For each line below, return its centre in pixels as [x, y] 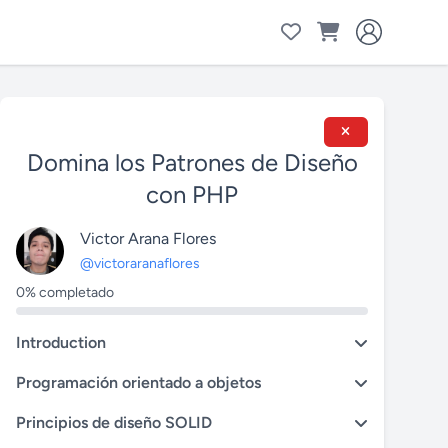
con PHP [192, 194]
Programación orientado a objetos [138, 382]
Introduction [61, 342]
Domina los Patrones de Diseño [192, 162]
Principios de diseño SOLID [114, 422]
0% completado [65, 292]
